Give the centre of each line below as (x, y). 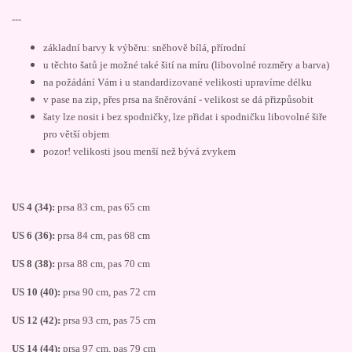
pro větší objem (76, 134)
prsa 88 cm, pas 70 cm (103, 264)
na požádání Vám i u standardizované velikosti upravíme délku (178, 82)
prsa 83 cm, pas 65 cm (103, 207)
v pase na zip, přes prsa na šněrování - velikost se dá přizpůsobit (178, 99)
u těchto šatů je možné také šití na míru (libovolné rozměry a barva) (186, 65)
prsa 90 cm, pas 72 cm (108, 292)
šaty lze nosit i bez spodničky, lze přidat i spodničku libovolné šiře (185, 117)
